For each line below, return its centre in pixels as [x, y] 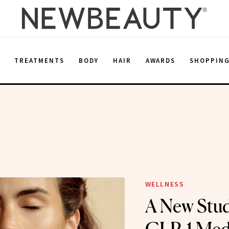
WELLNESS [165, 184]
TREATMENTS [39, 60]
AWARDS [161, 60]
